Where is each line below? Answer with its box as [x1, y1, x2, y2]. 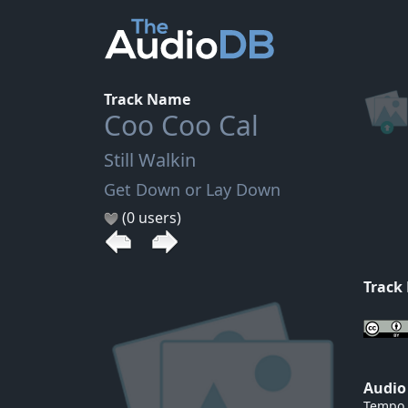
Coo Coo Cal [104, 107, 259, 144]
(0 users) [118, 208, 181, 228]
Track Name [104, 89, 190, 109]
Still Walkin [104, 148, 196, 172]
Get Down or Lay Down [104, 178, 280, 200]
